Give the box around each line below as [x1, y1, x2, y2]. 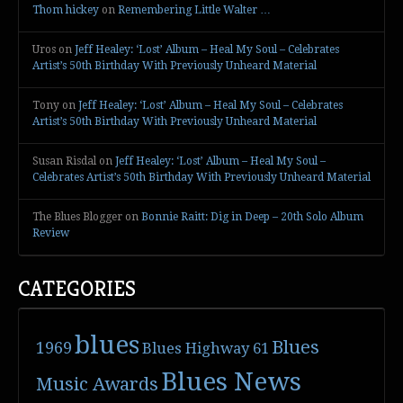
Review [32, 227, 69, 240]
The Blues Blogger [32, 210, 122, 224]
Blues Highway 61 [142, 340, 270, 357]
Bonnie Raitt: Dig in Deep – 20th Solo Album [141, 210, 363, 224]
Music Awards [36, 373, 159, 395]
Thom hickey [32, 4, 99, 17]
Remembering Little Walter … [118, 4, 271, 17]
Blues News [161, 367, 302, 397]
